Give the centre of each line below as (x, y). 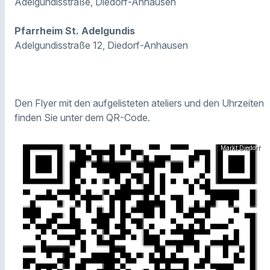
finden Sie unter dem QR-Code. (82, 117)
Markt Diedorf (240, 147)
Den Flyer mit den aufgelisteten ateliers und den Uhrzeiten (139, 103)
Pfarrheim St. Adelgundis (75, 30)
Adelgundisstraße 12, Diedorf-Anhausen (101, 45)
